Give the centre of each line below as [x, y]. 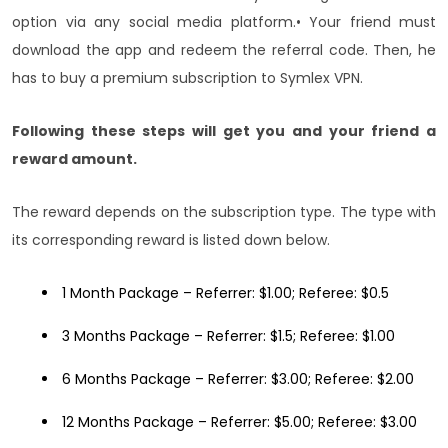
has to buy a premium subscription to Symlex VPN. [187, 78]
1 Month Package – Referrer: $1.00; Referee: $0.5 [225, 293]
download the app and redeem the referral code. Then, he [224, 50]
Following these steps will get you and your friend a [224, 131]
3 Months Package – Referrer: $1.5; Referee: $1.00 [228, 336]
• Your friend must [365, 22]
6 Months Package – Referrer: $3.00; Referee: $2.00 [238, 379]
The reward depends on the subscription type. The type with [224, 212]
